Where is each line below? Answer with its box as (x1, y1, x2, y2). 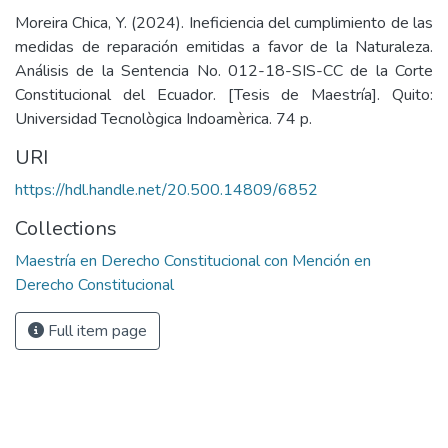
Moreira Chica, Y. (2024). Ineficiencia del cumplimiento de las (15, 12, 433, 34)
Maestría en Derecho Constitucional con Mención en (15, 250, 371, 272)
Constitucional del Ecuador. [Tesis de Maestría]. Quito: (15, 84, 433, 106)
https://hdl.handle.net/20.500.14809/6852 (15, 179, 318, 201)
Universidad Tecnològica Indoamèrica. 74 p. (15, 108, 312, 130)
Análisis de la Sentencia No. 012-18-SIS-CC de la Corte (15, 60, 433, 82)
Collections (15, 215, 117, 242)
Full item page (44, 320, 147, 342)
